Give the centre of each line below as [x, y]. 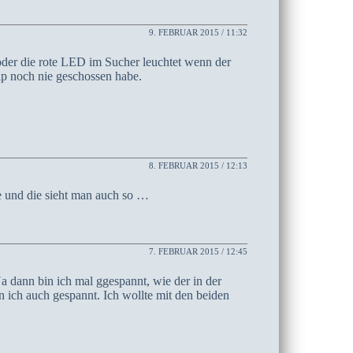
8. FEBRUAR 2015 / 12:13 [199, 166]
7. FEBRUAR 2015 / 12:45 [199, 252]
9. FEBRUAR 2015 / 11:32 [199, 33]
